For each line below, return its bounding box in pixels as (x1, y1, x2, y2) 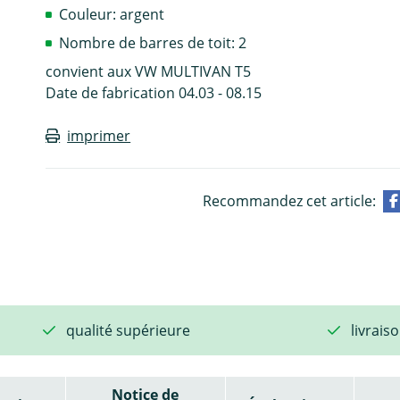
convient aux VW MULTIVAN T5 (46, 61, 252, 81)
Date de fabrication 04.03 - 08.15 (46, 82, 262, 103)
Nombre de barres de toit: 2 (59, 32, 247, 53)
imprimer (67, 125, 131, 146)
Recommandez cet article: (202, 190, 376, 211)
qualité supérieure (66, 320, 190, 340)
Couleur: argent (59, 4, 165, 24)
